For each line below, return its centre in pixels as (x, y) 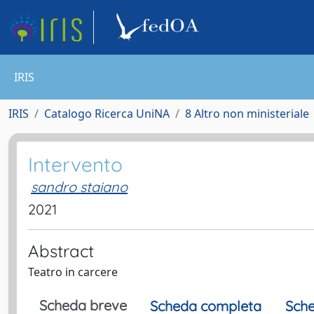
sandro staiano (79, 187)
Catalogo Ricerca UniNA (107, 114)
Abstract (61, 251)
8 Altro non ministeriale (247, 114)
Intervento (75, 164)
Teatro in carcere (73, 272)
